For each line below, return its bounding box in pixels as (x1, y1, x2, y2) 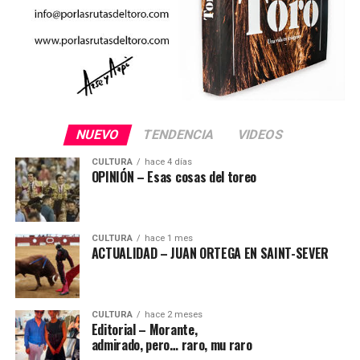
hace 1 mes (144, 232, 193, 243)
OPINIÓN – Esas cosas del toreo (91, 166, 257, 186)
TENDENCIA (141, 126, 217, 142)
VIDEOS (236, 126, 286, 142)
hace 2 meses (144, 309, 202, 320)
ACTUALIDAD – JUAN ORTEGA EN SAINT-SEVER (91, 243, 329, 263)
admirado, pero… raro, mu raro (91, 334, 252, 354)
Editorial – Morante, (91, 319, 198, 339)
